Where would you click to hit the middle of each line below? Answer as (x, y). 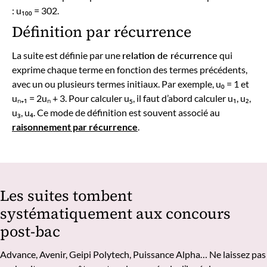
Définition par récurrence (102, 32)
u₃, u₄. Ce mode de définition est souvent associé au (116, 112)
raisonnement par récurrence (75, 126)
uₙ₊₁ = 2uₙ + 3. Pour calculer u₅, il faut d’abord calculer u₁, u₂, (131, 98)
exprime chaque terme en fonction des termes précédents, (130, 69)
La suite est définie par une (67, 55)
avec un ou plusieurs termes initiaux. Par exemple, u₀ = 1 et (131, 83)
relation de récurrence (170, 55)
